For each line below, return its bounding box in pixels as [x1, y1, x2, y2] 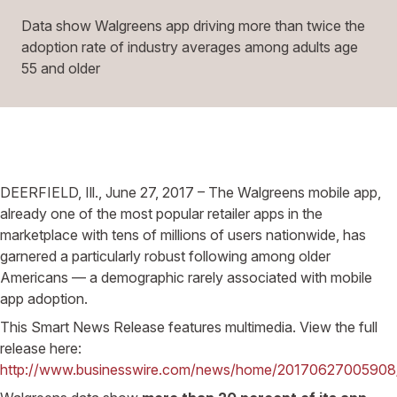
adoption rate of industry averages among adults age [21, 38, 358, 57]
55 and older [21, 59, 100, 78]
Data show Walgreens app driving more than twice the [21, 17, 365, 35]
